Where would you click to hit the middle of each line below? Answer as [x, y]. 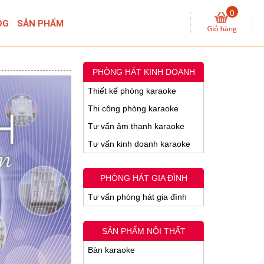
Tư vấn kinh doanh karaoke [139, 144]
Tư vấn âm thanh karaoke [136, 126]
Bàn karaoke [111, 250]
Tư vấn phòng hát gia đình [137, 197]
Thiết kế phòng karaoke [132, 91]
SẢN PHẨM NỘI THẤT [143, 231]
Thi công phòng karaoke [133, 108]
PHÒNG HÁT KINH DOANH [143, 72]
